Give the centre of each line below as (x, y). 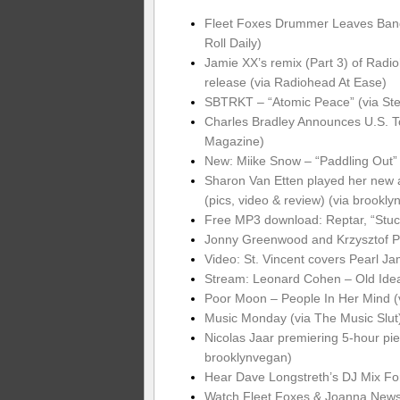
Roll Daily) (233, 42)
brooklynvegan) (248, 357)
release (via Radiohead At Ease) (295, 82)
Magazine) (234, 141)
